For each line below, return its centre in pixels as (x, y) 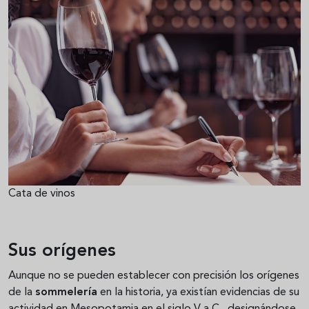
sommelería (66, 292)
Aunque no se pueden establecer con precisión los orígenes (154, 276)
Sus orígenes (62, 251)
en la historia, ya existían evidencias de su (198, 292)
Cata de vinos (42, 193)
